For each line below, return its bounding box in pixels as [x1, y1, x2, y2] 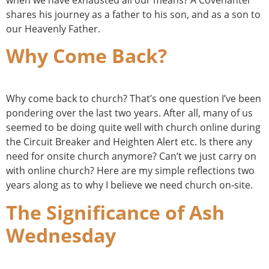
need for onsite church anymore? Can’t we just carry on [6, 150, 256, 163]
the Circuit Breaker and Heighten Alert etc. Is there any [6, 135, 252, 149]
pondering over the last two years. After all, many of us [6, 106, 253, 120]
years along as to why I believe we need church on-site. [6, 178, 253, 192]
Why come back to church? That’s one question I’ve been [6, 92, 261, 106]
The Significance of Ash [6, 199, 225, 225]
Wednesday [6, 222, 116, 248]
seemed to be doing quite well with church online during [6, 121, 261, 134]
